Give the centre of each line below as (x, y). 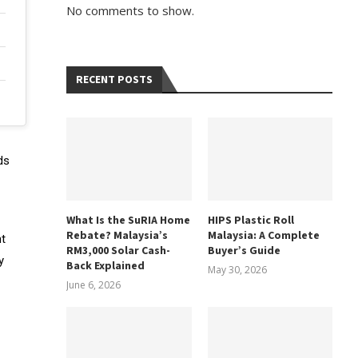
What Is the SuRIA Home (129, 221)
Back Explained (106, 267)
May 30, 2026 (237, 270)
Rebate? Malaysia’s (117, 236)
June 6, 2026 (94, 285)
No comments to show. (131, 10)
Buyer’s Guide (244, 251)
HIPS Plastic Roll (251, 221)
